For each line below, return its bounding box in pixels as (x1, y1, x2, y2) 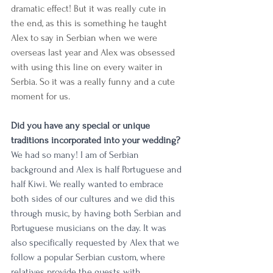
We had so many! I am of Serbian (11, 149, 141, 161)
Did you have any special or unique (11, 120, 152, 132)
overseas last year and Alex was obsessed (11, 47, 177, 58)
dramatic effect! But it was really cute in (11, 3, 169, 15)
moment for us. (11, 91, 73, 102)
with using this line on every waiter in (11, 62, 165, 73)
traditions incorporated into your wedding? (11, 135, 180, 146)
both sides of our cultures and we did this (11, 193, 177, 205)
